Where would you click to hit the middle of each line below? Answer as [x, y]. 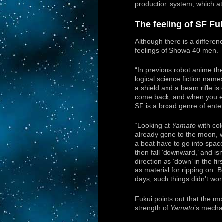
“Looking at [153, 125]
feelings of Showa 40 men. [176, 51]
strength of [153, 208]
